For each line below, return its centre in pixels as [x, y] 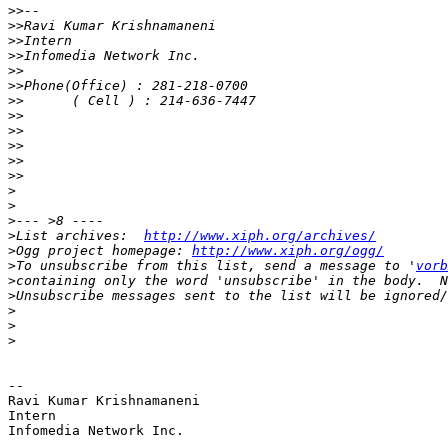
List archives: [80, 236]
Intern [32, 416]
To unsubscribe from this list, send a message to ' [216, 266]
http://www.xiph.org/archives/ [260, 236]
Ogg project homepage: [104, 251]
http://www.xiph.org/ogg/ [288, 251]
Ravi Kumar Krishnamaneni [104, 401]
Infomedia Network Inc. [96, 431]
